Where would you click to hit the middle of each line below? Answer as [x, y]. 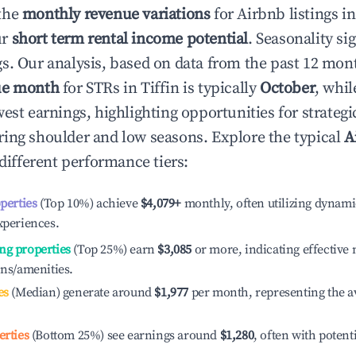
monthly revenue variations [116, 15]
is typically [220, 89]
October [288, 89]
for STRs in [100, 89]
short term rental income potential [130, 39]
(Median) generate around [80, 292]
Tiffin [160, 89]
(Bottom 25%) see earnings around [124, 335]
